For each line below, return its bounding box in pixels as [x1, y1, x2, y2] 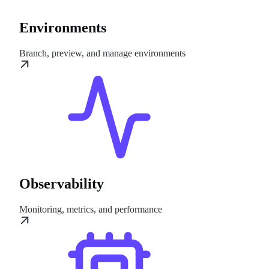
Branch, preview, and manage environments [19, 47, 186, 58]
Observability [19, 176, 104, 192]
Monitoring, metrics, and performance [19, 204, 162, 215]
